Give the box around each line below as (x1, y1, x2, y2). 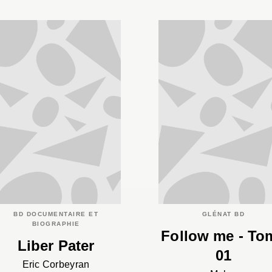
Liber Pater (17, 237, 95, 254)
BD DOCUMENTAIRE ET (13, 210, 98, 217)
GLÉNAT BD (202, 210, 245, 217)
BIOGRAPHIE (32, 220, 80, 227)
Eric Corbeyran (22, 259, 90, 270)
